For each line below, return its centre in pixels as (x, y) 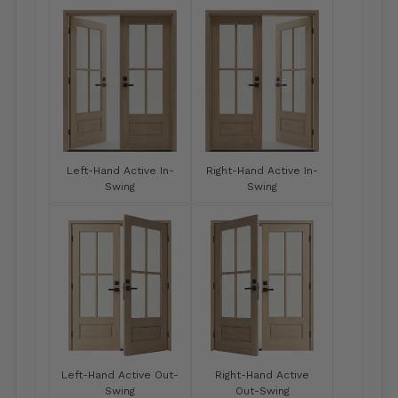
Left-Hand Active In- (120, 171)
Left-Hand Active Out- (120, 375)
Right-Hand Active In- (262, 171)
